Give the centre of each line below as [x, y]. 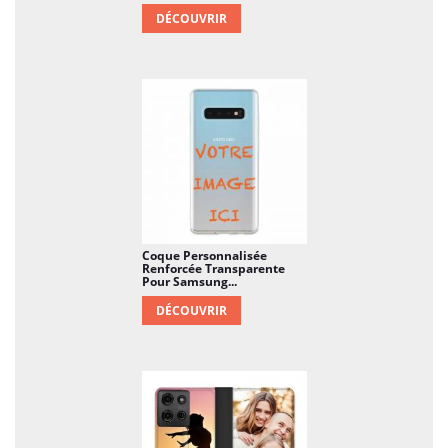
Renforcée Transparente [213, 268]
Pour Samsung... [189, 281]
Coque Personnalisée [204, 255]
